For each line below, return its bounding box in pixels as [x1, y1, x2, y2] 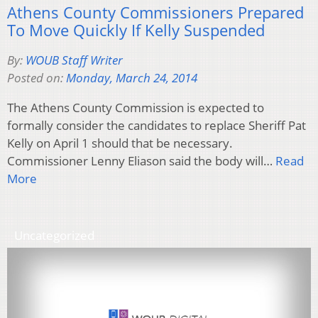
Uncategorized [14, 226, 94, 243]
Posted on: [7, 69, 66, 86]
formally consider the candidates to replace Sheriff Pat [7, 116, 306, 133]
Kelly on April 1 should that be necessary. [7, 134, 233, 151]
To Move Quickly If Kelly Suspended [7, 18, 265, 40]
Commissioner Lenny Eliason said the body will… [7, 152, 275, 169]
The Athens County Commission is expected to [7, 99, 264, 116]
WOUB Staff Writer [26, 51, 123, 68]
